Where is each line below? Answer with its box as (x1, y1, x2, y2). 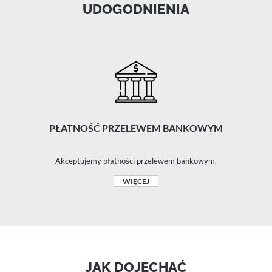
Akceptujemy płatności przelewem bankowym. (55, 156, 217, 166)
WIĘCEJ (123, 177, 149, 186)
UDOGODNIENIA (82, 1, 190, 17)
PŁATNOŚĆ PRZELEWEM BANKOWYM (49, 122, 223, 134)
